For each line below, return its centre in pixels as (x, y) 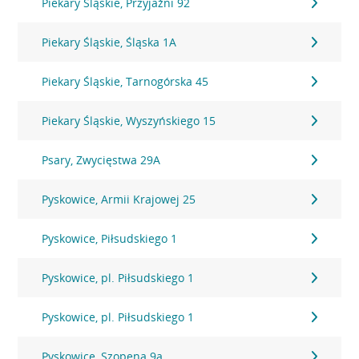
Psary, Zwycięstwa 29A (101, 160)
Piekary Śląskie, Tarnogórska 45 (125, 81)
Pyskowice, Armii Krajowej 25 (119, 199)
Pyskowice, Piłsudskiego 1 (110, 238)
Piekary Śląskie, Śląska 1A (109, 42)
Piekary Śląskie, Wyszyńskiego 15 (129, 121)
